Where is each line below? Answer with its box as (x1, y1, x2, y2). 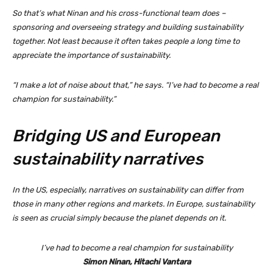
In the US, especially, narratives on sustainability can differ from (12, 185, 244, 195)
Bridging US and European (12, 126, 220, 146)
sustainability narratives (12, 149, 203, 169)
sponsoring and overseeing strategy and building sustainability (12, 23, 243, 32)
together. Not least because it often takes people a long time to (12, 37, 239, 46)
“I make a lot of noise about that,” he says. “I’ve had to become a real (12, 80, 258, 90)
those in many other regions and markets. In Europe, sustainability (12, 199, 255, 209)
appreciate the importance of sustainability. (12, 51, 171, 60)
